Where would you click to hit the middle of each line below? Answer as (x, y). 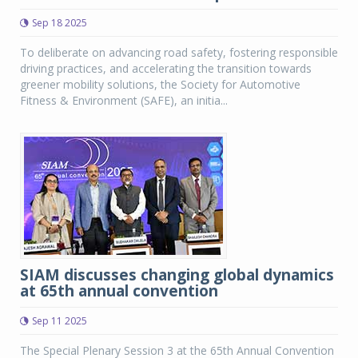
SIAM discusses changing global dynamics (177, 275)
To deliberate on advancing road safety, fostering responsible (179, 52)
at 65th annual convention (119, 291)
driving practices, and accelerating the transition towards (166, 68)
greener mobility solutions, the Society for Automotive (160, 84)
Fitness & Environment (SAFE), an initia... (124, 100)
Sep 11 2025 (60, 321)
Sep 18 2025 (60, 23)
